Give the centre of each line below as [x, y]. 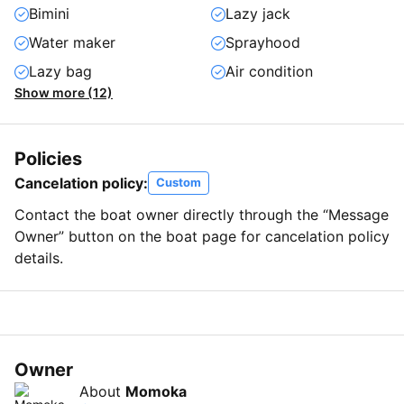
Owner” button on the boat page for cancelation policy [202, 236]
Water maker [72, 42]
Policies [48, 159]
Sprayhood [263, 42]
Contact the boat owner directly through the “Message [202, 215]
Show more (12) [64, 92]
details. [39, 258]
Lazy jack [258, 14]
